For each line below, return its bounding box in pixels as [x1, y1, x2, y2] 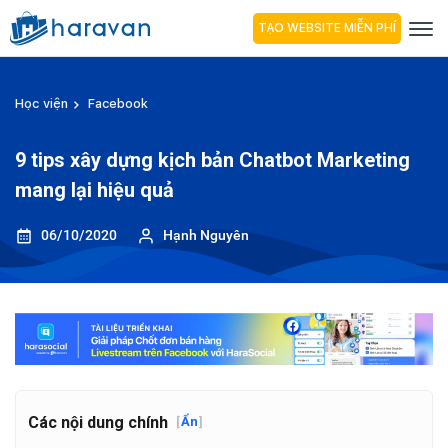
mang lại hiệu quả [15, 178, 174, 202]
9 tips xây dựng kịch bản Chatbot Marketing [15, 148, 410, 172]
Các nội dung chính [28, 412, 168, 432]
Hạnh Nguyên [163, 227, 249, 243]
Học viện [15, 96, 68, 111]
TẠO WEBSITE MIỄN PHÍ [258, 20, 396, 35]
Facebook [88, 96, 148, 111]
